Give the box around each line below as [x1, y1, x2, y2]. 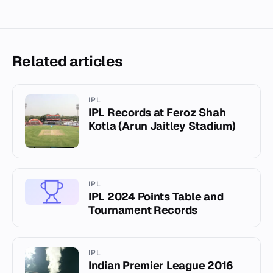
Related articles [12, 52, 123, 71]
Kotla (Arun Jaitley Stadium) [88, 119, 236, 133]
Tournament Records [88, 203, 198, 218]
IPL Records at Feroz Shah [88, 105, 226, 120]
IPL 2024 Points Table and [88, 190, 224, 204]
